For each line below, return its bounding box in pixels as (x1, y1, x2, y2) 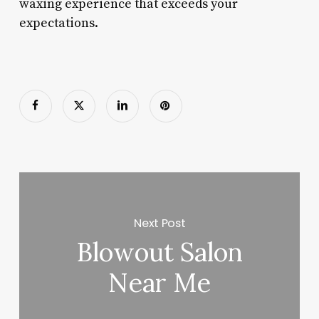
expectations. (19, 14, 98, 31)
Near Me (108, 266, 211, 300)
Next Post (134, 214, 186, 231)
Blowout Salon (76, 236, 243, 269)
